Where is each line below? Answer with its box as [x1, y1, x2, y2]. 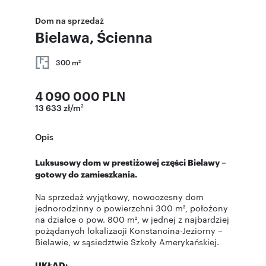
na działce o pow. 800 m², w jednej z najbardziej [35, 213, 229, 225]
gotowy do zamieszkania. [35, 168, 137, 179]
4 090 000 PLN [35, 87, 125, 104]
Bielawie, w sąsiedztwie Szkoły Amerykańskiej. [35, 236, 219, 248]
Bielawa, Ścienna [35, 27, 153, 46]
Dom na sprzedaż [35, 14, 104, 26]
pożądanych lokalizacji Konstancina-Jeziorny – [35, 224, 223, 236]
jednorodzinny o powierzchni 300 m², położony [35, 202, 228, 214]
